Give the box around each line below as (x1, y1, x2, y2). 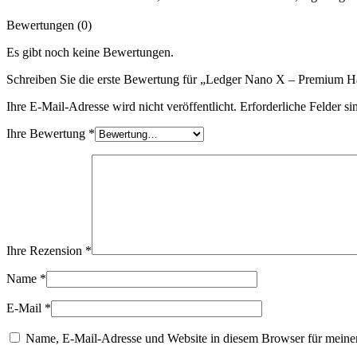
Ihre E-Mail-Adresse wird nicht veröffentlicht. (6, 99, 237, 113)
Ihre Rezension (6, 243, 85, 257)
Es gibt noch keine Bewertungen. (6, 45, 174, 59)
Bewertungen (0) (6, 18, 92, 32)
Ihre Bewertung (6, 126, 88, 140)
